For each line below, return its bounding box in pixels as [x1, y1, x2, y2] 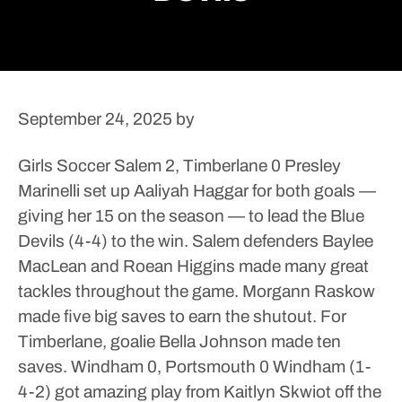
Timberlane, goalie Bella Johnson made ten [18, 332, 341, 351]
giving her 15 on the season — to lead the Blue [18, 206, 364, 225]
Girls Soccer [18, 156, 110, 175]
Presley [281, 156, 341, 175]
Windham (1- [269, 357, 371, 376]
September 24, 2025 [18, 109, 172, 128]
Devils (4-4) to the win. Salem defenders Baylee [18, 232, 373, 250]
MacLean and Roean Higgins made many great [18, 257, 369, 275]
